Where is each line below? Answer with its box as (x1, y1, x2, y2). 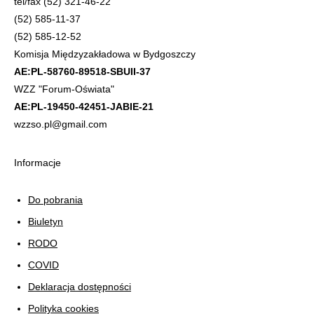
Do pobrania (28, 193, 83, 205)
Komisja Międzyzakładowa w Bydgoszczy (14, 48, 196, 60)
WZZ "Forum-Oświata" (14, 83, 114, 95)
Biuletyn (28, 215, 63, 227)
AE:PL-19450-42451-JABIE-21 (14, 100, 153, 112)
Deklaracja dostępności (28, 280, 131, 292)
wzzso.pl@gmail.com (14, 118, 107, 130)
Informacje (14, 156, 61, 168)
